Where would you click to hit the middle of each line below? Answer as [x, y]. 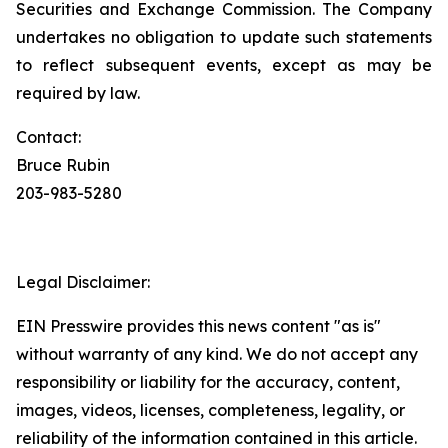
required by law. [78, 93]
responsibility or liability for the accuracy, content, [208, 382]
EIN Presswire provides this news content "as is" [198, 326]
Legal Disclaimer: [83, 282]
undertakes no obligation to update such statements [224, 37]
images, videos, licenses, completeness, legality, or [210, 410]
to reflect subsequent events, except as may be [224, 65]
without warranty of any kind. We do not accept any [217, 354]
